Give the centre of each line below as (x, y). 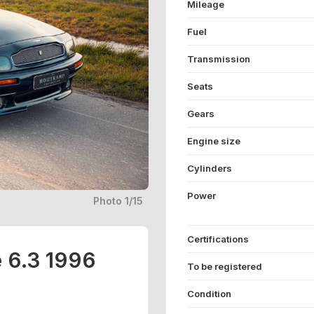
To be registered (225, 266)
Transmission (219, 59)
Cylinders (210, 168)
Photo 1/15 (121, 201)
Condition (209, 294)
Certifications (218, 239)
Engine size (214, 141)
